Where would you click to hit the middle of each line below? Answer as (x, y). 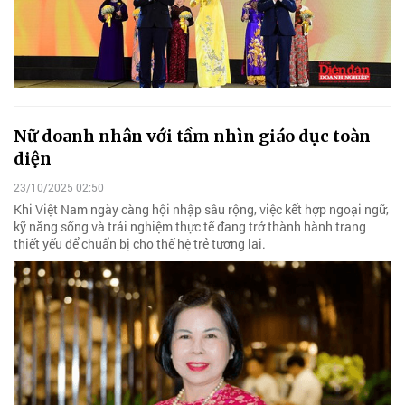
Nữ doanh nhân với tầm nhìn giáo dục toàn (192, 137)
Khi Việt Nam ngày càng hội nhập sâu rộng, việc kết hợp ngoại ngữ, (201, 209)
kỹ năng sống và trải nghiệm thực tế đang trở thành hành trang (190, 226)
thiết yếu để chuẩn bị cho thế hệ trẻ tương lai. (140, 243)
